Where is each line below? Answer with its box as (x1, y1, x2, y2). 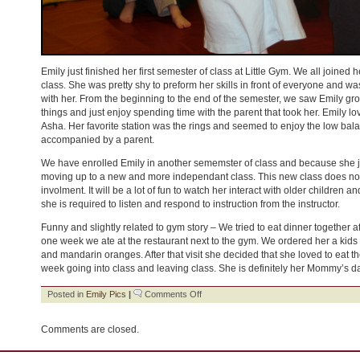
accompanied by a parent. (41, 134, 154, 146)
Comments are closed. (41, 323, 139, 335)
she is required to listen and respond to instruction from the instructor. (41, 198, 340, 211)
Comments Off (145, 288, 202, 299)
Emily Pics (86, 288, 126, 299)
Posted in (47, 288, 86, 299)
